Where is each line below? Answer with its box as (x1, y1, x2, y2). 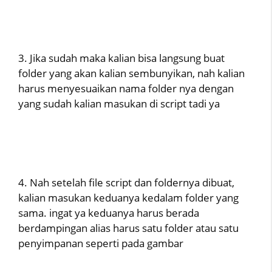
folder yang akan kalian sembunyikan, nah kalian (18, 66, 245, 81)
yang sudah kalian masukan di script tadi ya (18, 97, 220, 111)
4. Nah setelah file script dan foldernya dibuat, (18, 175, 234, 189)
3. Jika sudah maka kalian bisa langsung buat (18, 51, 225, 66)
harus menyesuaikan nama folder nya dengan (18, 81, 234, 96)
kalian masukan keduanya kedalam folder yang (18, 190, 239, 205)
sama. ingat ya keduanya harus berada (18, 205, 199, 220)
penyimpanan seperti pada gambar (18, 236, 183, 250)
